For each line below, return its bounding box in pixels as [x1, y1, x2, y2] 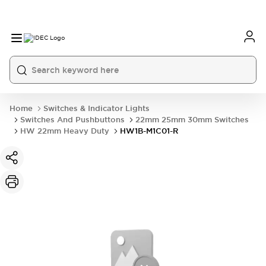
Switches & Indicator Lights [43, 103, 150, 113]
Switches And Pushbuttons [20, 115, 125, 125]
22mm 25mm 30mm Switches [135, 115, 249, 125]
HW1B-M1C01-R [120, 126, 178, 136]
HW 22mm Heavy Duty [20, 126, 109, 136]
